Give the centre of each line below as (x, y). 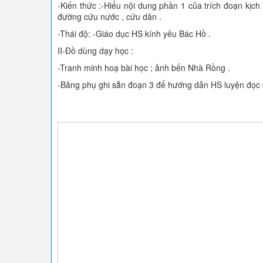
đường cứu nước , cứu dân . (109, 16)
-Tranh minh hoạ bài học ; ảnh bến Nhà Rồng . (144, 68)
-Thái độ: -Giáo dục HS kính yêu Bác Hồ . (134, 33)
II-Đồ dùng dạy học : (95, 50)
